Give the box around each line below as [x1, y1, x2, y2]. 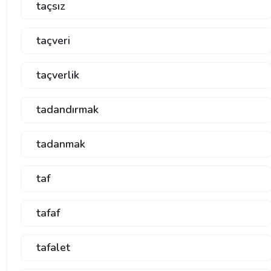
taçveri [36, 33, 70, 48]
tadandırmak [36, 102, 99, 117]
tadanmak [36, 136, 85, 151]
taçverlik [36, 67, 79, 82]
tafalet [36, 240, 70, 255]
